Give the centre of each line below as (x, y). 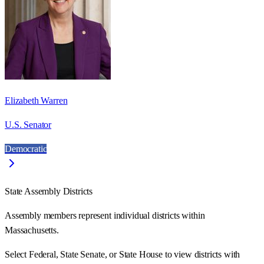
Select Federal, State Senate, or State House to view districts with (123, 254)
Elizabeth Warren (36, 100)
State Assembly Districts (49, 191)
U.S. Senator (28, 124)
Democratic (26, 148)
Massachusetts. (32, 230)
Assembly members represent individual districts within (105, 215)
